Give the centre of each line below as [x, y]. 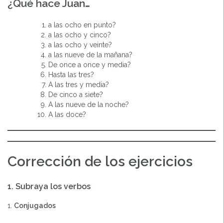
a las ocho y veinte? [80, 45]
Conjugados [35, 205]
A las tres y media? [79, 84]
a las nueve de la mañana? [90, 55]
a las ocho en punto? [82, 25]
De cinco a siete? [76, 94]
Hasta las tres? [71, 74]
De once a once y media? [90, 64]
